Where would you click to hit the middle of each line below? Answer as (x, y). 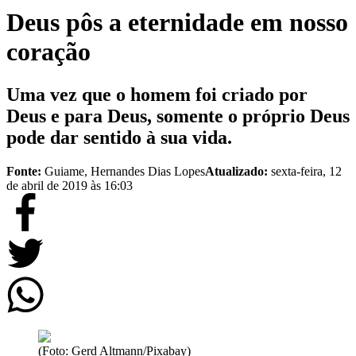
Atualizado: (238, 171)
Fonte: (24, 171)
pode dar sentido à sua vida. (119, 137)
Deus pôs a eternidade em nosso (177, 23)
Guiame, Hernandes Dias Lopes (125, 171)
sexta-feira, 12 (306, 171)
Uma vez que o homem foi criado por (157, 94)
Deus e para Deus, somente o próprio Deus (178, 116)
